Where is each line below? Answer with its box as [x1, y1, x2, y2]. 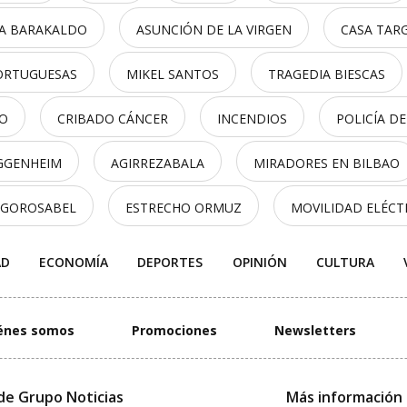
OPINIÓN [232, 253, 287, 271]
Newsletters [274, 322, 357, 339]
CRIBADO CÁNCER [57, 110, 168, 127]
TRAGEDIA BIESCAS [268, 65, 385, 83]
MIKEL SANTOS [126, 65, 219, 83]
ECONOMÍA [39, 253, 109, 271]
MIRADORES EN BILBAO [253, 154, 400, 172]
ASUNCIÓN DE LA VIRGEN [136, 21, 292, 38]
